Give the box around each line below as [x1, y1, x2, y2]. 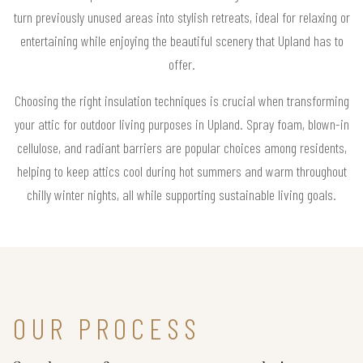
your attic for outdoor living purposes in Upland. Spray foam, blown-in [14, 114, 349, 133]
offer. [168, 54, 195, 73]
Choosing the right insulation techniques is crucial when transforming [14, 91, 349, 109]
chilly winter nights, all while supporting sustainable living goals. [27, 185, 336, 203]
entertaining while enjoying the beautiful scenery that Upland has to [19, 31, 344, 49]
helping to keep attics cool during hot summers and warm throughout [16, 161, 347, 180]
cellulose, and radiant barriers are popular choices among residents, [16, 138, 347, 156]
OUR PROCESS [13, 310, 201, 345]
